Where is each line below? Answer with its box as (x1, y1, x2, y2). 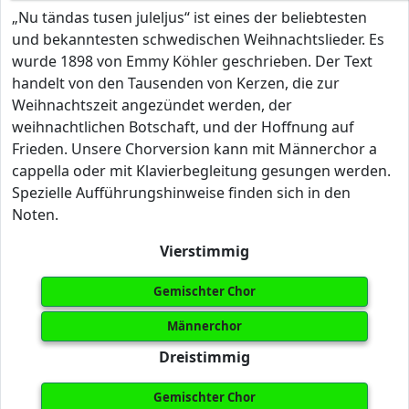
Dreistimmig (159, 347, 250, 367)
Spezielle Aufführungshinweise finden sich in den (12, 183, 351, 203)
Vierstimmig (160, 241, 249, 261)
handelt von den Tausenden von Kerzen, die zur (12, 73, 340, 93)
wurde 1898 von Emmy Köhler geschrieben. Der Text (12, 51, 372, 71)
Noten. (12, 204, 58, 225)
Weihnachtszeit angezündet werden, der (12, 95, 292, 115)
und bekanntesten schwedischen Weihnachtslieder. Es (12, 29, 384, 49)
